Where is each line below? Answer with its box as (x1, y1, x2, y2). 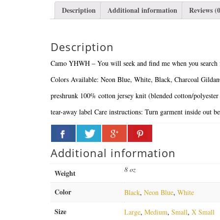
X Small (192, 207, 215, 217)
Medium (144, 207, 167, 217)
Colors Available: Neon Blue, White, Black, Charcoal (51, 74, 199, 84)
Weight (55, 167, 76, 178)
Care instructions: (94, 107, 143, 116)
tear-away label (51, 107, 92, 116)
